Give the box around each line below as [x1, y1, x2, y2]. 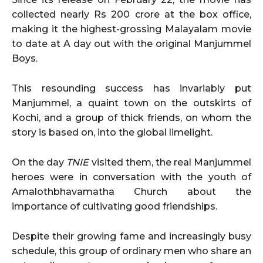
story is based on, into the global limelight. [12, 126, 213, 138]
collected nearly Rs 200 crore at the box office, [12, 8, 251, 20]
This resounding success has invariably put [12, 82, 251, 94]
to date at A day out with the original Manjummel [12, 38, 251, 49]
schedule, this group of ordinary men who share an [12, 245, 251, 257]
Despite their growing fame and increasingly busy [12, 230, 251, 242]
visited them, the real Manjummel [89, 156, 251, 168]
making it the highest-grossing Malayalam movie [12, 23, 251, 35]
